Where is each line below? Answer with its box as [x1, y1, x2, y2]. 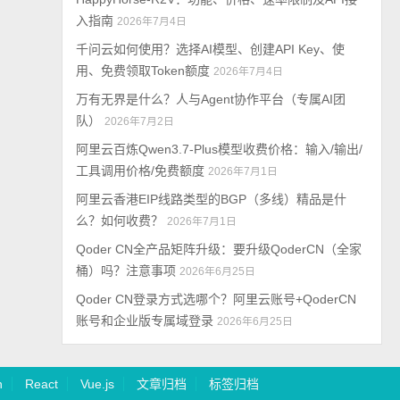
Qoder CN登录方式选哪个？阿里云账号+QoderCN [76, 292, 357, 306]
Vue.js [79, 377, 114, 391]
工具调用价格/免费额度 [76, 163, 205, 178]
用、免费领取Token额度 [76, 63, 211, 78]
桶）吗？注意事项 [76, 263, 177, 278]
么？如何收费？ [76, 213, 164, 228]
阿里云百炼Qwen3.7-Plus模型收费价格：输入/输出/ [76, 142, 363, 156]
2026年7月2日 [104, 115, 175, 128]
